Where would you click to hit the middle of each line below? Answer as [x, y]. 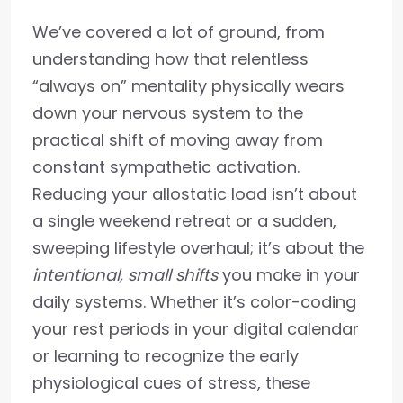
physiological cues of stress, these [171, 383]
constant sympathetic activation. [166, 167]
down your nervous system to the [168, 113]
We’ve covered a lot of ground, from [179, 32]
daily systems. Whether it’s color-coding [194, 302]
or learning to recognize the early [166, 356]
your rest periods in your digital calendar [196, 329]
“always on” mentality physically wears [188, 86]
